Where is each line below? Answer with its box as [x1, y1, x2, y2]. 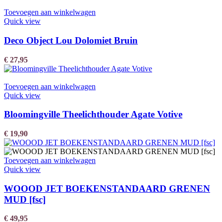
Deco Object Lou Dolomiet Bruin [4, 35, 138, 46]
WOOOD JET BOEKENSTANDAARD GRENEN [4, 183, 210, 194]
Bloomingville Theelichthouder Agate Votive [4, 109, 182, 120]
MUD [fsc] [4, 194, 46, 205]
